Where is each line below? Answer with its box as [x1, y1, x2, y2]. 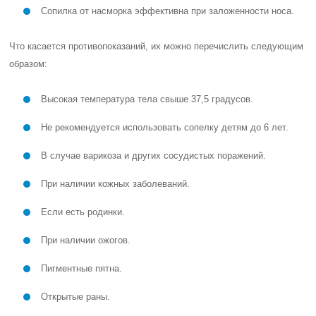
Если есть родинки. [41, 207, 126, 217]
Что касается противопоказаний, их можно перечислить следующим [9, 41, 304, 51]
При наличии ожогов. [41, 235, 131, 245]
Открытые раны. [41, 291, 111, 302]
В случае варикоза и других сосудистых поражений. [41, 150, 267, 161]
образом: [9, 59, 48, 69]
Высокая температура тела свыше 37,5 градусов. [41, 94, 254, 104]
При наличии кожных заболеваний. [41, 178, 190, 189]
